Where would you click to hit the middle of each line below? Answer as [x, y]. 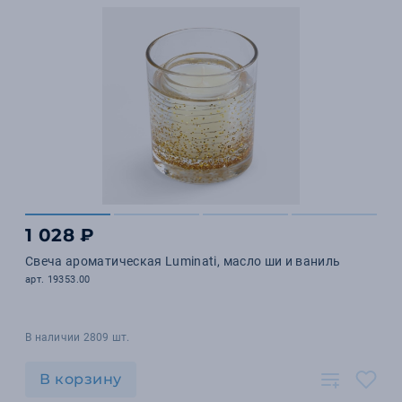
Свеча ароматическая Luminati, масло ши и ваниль [183, 261]
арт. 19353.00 [58, 280]
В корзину [81, 379]
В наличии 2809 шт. [78, 337]
